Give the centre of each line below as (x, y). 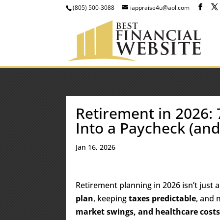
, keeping (111, 198)
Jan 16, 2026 (96, 147)
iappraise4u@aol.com (160, 8)
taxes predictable (163, 198)
